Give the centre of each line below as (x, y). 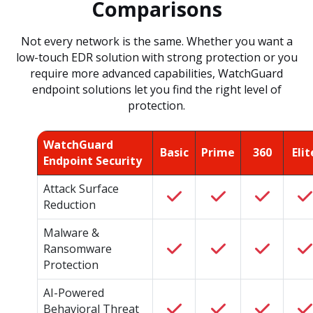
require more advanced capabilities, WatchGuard (156, 74)
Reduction (70, 205)
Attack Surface (81, 189)
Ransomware (78, 249)
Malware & (72, 233)
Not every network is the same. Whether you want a (156, 42)
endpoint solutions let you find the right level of (156, 90)
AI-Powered (74, 293)
